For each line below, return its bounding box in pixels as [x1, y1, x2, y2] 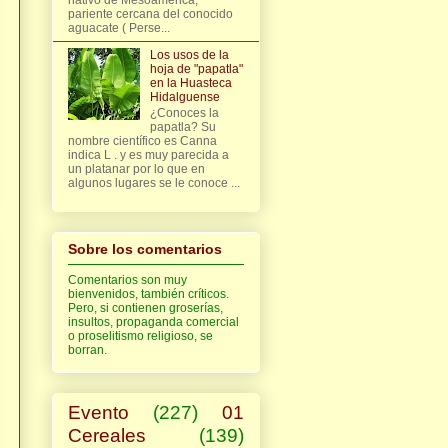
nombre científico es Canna [68, 134, 217, 149]
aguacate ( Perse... [68, 20, 170, 35]
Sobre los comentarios [68, 241, 222, 258]
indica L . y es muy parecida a [68, 148, 229, 163]
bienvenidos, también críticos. [68, 287, 229, 302]
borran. [68, 343, 107, 358]
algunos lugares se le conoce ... [68, 176, 240, 191]
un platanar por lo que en [68, 162, 205, 177]
